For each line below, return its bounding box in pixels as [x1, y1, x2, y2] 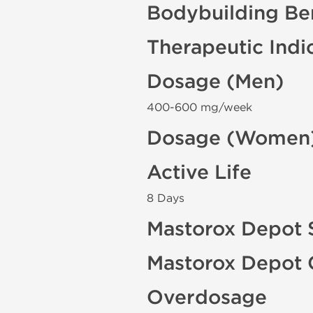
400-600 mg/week [147, 101, 252, 114]
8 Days [147, 191, 184, 205]
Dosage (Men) [147, 70, 284, 94]
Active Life [147, 161, 252, 184]
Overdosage [147, 286, 267, 310]
